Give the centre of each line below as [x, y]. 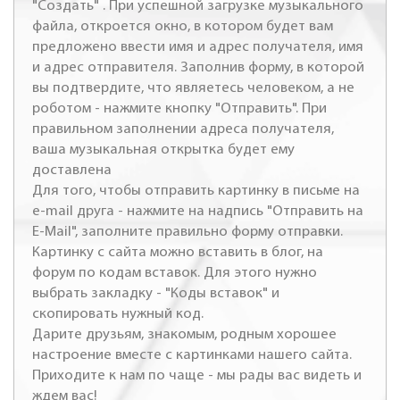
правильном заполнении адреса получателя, [183, 129]
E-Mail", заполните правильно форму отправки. [187, 231]
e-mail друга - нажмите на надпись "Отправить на [198, 211]
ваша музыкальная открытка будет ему [163, 149]
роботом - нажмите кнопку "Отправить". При [179, 108]
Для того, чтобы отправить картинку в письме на [196, 190]
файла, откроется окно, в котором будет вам [183, 26]
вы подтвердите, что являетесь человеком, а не [193, 87]
